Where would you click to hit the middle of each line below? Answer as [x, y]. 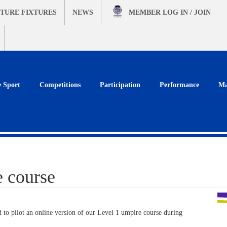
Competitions [60, 85]
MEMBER [146, 12]
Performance [179, 85]
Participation [120, 85]
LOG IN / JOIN [187, 12]
